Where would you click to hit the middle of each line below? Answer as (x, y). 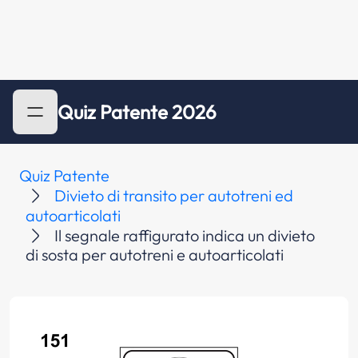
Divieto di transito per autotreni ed (174, 195)
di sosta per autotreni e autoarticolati (155, 255)
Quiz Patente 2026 (137, 112)
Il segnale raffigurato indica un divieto (185, 235)
